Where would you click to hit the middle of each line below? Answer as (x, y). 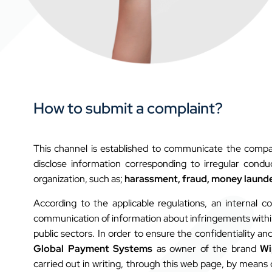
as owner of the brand (206, 248)
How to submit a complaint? (128, 109)
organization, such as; (79, 179)
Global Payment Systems (93, 248)
